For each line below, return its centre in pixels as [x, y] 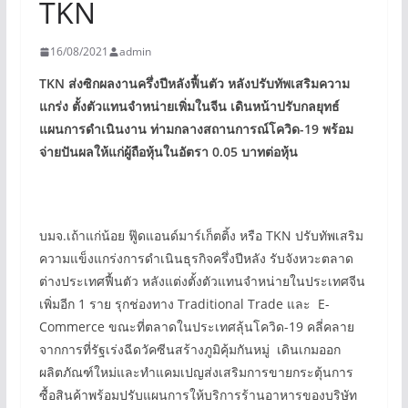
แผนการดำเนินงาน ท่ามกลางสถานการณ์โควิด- [171, 129]
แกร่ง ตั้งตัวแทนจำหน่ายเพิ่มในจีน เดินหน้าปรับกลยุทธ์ [189, 106]
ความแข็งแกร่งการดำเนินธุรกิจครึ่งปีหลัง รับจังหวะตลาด [196, 258]
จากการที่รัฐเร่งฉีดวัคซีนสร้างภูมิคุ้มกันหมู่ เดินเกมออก [189, 349]
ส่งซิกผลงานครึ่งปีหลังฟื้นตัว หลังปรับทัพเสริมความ [209, 83]
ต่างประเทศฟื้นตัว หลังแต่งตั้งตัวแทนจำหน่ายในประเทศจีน [202, 281]
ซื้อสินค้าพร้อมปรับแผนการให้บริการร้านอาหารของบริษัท [198, 395]
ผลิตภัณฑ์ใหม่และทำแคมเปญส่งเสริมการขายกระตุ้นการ [196, 372]
